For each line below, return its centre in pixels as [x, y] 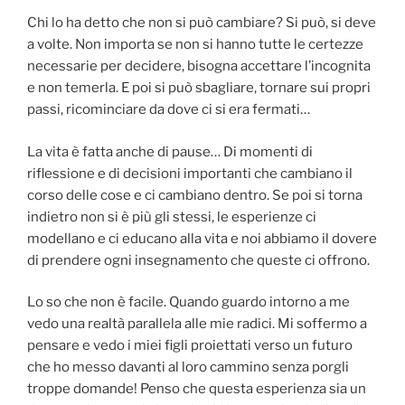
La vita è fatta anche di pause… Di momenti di [170, 151]
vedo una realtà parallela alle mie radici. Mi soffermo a [197, 324]
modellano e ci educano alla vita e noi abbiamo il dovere [202, 238]
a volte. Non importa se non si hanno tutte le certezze [195, 45]
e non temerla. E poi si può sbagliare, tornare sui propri [199, 88]
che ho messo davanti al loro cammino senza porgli [188, 367]
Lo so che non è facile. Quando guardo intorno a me [188, 302]
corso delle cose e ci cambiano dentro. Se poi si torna [195, 195]
